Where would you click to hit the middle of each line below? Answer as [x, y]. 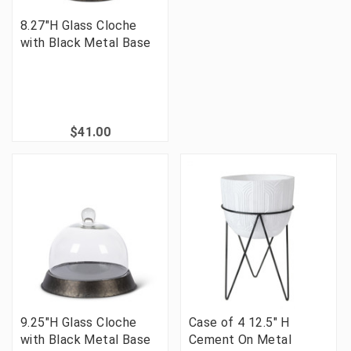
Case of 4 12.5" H [239, 323]
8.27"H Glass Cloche [79, 26]
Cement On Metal [241, 340]
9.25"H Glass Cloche [79, 323]
